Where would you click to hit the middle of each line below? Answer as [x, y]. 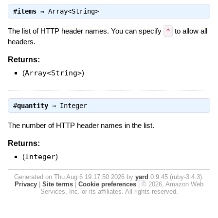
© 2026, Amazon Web [173, 184]
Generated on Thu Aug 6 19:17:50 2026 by [75, 177]
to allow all [190, 31]
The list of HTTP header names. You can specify [85, 31]
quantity [32, 105]
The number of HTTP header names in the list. [81, 125]
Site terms [58, 184]
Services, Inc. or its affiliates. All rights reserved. [109, 192]
